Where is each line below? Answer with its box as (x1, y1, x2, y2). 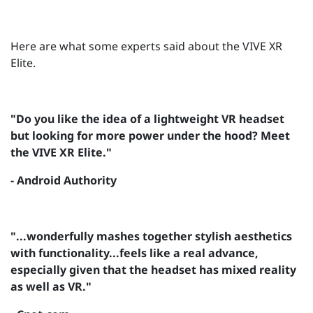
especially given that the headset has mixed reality (10, 261, 296, 277)
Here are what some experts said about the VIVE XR (10, 38, 282, 54)
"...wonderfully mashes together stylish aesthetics (10, 228, 292, 244)
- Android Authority (10, 172, 117, 188)
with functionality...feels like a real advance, (10, 245, 259, 261)
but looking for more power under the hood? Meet (10, 127, 290, 143)
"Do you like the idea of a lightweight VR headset (10, 110, 284, 126)
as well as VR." (10, 278, 92, 294)
